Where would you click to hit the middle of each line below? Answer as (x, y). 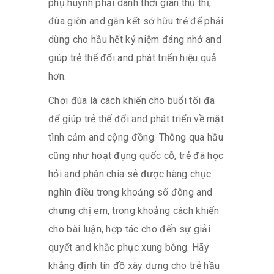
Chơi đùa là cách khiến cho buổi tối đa (132, 100)
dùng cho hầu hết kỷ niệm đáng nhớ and (135, 39)
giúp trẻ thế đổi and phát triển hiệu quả (133, 57)
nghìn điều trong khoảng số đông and (131, 192)
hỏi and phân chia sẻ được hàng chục (130, 174)
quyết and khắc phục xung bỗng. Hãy (129, 247)
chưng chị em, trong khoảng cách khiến (134, 210)
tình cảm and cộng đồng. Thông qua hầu (136, 137)
